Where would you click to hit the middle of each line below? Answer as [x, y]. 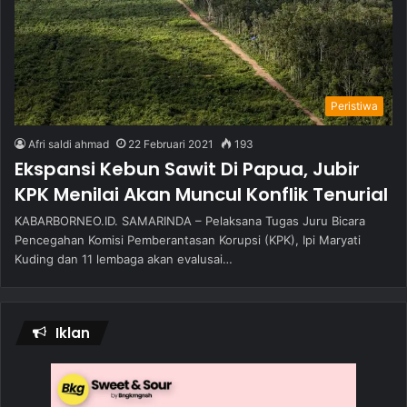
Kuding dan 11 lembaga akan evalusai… [124, 258]
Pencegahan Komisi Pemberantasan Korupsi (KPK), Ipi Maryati [188, 239]
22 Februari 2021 [171, 144]
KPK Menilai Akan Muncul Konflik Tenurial [201, 194]
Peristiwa [354, 105]
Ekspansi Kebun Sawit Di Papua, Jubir [187, 169]
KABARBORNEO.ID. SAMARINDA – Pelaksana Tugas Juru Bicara [190, 220]
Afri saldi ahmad [69, 144]
